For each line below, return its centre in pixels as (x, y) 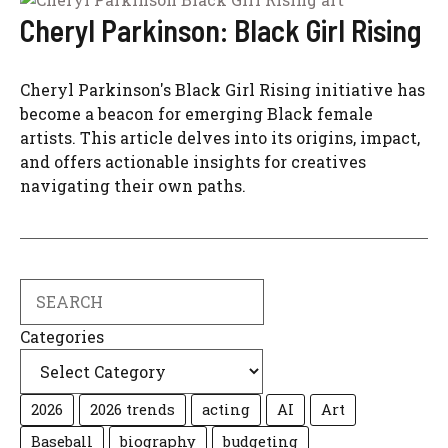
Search (46, 289)
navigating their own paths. (133, 185)
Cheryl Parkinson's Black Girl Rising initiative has (222, 89)
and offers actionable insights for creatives (193, 161)
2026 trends (132, 409)
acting (226, 409)
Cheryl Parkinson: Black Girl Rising (220, 30)
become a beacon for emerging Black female (196, 113)
